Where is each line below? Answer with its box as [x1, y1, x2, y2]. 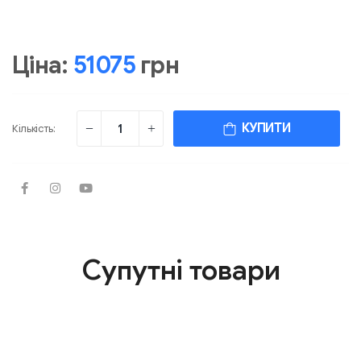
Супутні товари [81, 253, 280, 288]
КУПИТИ [235, 120, 291, 137]
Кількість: [12, 122, 56, 136]
